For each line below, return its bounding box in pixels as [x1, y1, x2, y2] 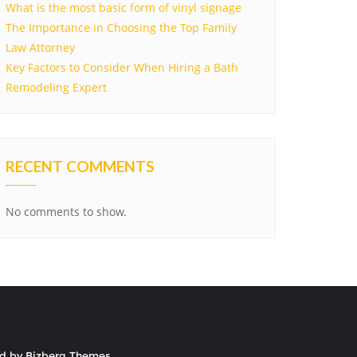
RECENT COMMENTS [6, 157, 155, 175]
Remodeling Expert [6, 80, 107, 95]
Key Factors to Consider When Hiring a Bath [6, 60, 238, 75]
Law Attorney [6, 40, 75, 55]
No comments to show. [6, 204, 127, 219]
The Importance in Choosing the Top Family [6, 20, 237, 35]
